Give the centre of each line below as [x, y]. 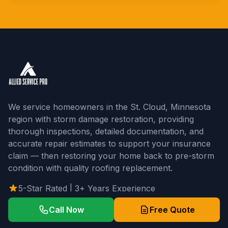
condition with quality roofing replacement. [90, 168]
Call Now [66, 210]
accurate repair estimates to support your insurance [109, 144]
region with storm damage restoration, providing [101, 119]
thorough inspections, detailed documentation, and [106, 131]
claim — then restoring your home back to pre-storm [111, 156]
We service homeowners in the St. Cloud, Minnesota [109, 107]
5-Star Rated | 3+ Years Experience [87, 188]
